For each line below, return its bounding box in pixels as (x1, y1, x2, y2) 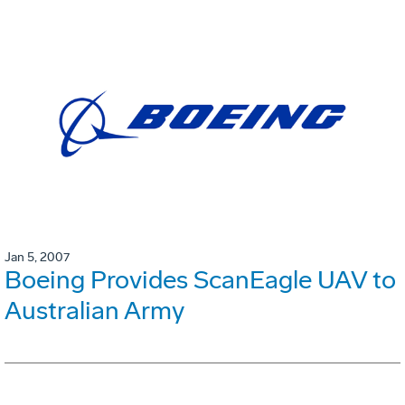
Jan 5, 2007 (5, 250, 70, 266)
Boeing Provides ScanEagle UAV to (5, 265, 396, 296)
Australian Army (5, 296, 184, 326)
